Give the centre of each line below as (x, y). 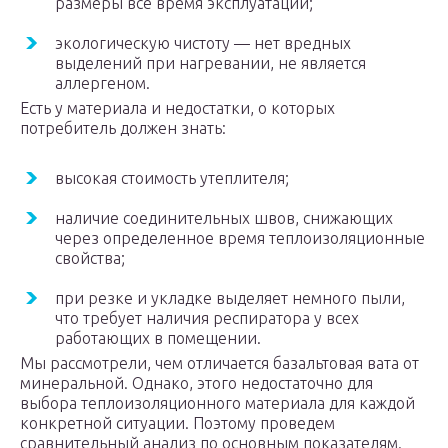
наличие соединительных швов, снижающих (224, 218)
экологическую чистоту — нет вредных (203, 43)
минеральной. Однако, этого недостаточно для (196, 383)
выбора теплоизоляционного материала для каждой (217, 403)
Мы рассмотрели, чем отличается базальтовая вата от (219, 363)
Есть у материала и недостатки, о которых (177, 108)
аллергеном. (102, 83)
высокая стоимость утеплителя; (172, 178)
